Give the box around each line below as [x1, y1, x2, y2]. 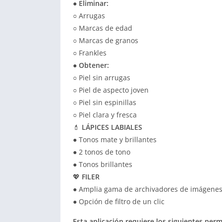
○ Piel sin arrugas [73, 73, 130, 82]
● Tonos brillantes [73, 160, 132, 169]
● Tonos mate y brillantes [73, 135, 157, 144]
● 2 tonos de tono [73, 147, 130, 157]
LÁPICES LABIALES [82, 122, 142, 132]
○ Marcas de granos [73, 36, 138, 45]
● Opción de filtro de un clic [73, 197, 165, 206]
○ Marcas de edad [73, 23, 132, 33]
